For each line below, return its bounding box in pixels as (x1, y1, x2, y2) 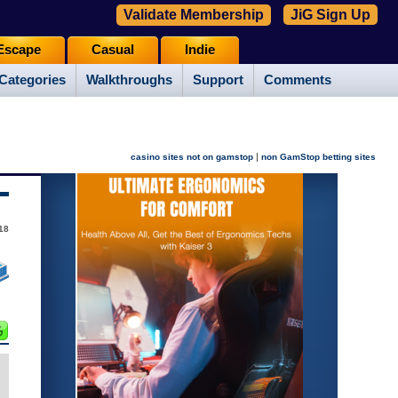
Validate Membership (123, 7, 264, 22)
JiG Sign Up (291, 7, 370, 22)
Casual (91, 43, 134, 58)
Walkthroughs (86, 73, 172, 88)
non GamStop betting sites (261, 152, 376, 163)
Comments (264, 73, 331, 88)
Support (193, 73, 243, 88)
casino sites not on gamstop (131, 152, 253, 163)
